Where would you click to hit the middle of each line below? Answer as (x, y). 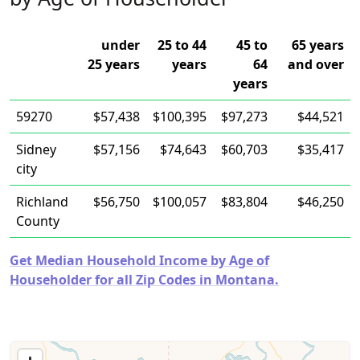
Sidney (36, 149)
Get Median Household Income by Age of (139, 260)
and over (316, 64)
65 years (318, 45)
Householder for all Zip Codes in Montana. (144, 280)
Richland (42, 202)
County (38, 221)
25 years (114, 64)
